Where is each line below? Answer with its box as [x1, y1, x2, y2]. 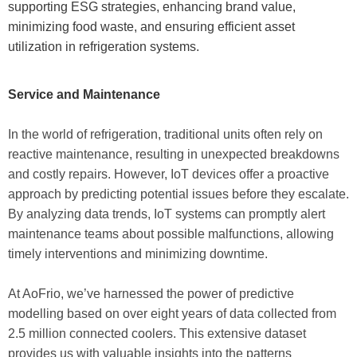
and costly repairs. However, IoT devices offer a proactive [8, 167, 329, 181]
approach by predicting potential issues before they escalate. [8, 186, 349, 201]
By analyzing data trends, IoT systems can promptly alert [8, 206, 325, 221]
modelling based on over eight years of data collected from [8, 306, 336, 320]
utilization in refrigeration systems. [8, 39, 199, 53]
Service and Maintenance [8, 87, 160, 101]
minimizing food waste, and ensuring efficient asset [8, 19, 295, 33]
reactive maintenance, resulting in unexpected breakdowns [8, 147, 339, 161]
